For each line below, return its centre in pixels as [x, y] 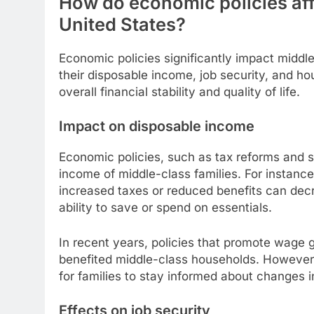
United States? [122, 24]
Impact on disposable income [157, 127]
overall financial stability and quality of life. [179, 91]
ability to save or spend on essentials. [165, 208]
